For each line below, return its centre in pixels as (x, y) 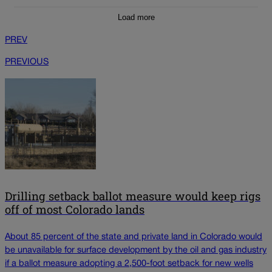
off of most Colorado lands (75, 209)
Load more (136, 18)
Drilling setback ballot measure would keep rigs (133, 196)
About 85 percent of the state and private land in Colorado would (134, 237)
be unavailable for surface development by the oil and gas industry (136, 251)
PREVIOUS (27, 63)
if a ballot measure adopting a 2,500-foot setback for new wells (129, 264)
